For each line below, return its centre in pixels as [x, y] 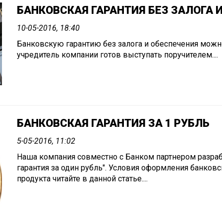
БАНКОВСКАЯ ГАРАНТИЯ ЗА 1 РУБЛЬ [113, 123]
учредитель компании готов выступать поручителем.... [117, 55]
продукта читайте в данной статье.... [82, 179]
